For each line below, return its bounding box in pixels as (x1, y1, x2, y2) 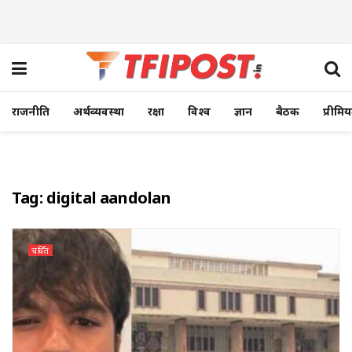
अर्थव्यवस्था (73, 104, 124, 119)
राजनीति (12, 104, 49, 119)
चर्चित (31, 244, 49, 256)
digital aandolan (46, 187, 171, 208)
